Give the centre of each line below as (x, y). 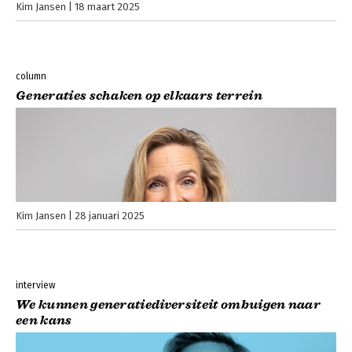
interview (36, 286)
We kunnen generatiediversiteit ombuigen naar (169, 305)
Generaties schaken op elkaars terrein (139, 96)
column (31, 77)
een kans (44, 321)
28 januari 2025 (110, 216)
